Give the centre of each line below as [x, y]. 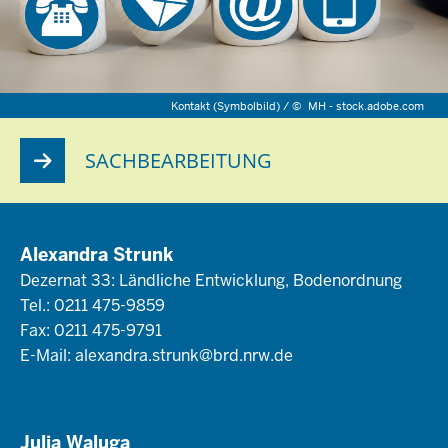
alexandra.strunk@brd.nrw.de [184, 356]
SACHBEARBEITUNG [178, 160]
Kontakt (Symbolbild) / [232, 106]
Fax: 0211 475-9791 [91, 331]
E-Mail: [47, 356]
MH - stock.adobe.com [366, 106]
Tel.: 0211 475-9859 [92, 306]
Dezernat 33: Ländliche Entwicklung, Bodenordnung [211, 281]
